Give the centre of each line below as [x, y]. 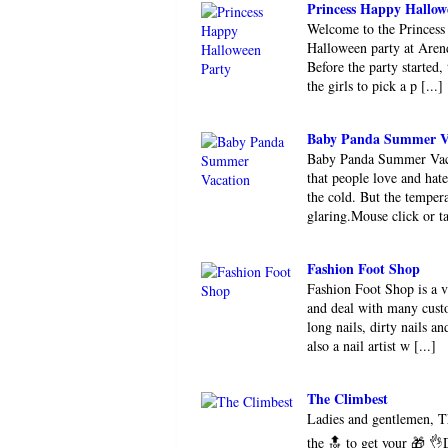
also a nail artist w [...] [371, 345]
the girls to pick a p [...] [375, 85]
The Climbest [347, 398]
